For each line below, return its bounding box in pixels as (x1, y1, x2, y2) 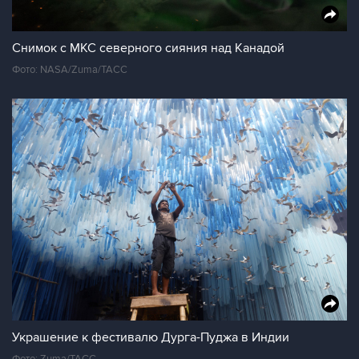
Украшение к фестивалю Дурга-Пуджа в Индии (12, 329, 289, 345)
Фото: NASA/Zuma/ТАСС (12, 63, 127, 76)
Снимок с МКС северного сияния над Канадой (12, 40, 284, 56)
